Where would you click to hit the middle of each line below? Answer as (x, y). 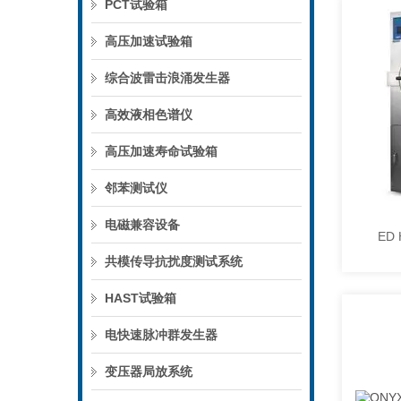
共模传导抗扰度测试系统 (174, 261)
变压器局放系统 (149, 371)
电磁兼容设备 (142, 225)
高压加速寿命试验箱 (161, 151)
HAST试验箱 (141, 298)
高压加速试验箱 (149, 41)
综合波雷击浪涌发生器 (167, 78)
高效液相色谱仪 (149, 115)
